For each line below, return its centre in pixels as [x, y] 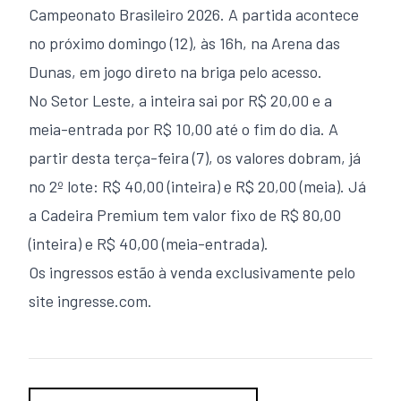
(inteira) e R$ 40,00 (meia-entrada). [149, 243]
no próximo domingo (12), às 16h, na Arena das [184, 43]
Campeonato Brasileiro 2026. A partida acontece [194, 14]
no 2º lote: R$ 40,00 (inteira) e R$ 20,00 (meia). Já [197, 186]
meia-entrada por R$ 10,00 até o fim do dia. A [183, 129]
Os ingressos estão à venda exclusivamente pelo [192, 272]
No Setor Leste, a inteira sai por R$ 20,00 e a [180, 100]
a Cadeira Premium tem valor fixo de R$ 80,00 [185, 215]
